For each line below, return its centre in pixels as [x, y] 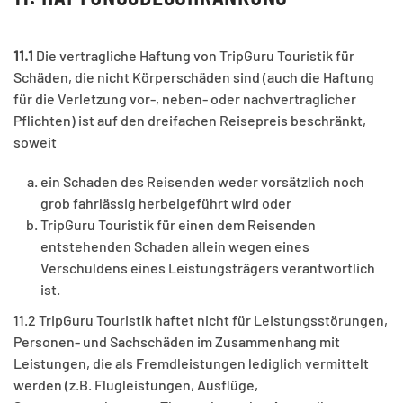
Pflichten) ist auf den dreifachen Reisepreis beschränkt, [190, 121]
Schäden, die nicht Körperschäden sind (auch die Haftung [194, 77]
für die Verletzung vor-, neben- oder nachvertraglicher [185, 99]
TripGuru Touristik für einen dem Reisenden [178, 225]
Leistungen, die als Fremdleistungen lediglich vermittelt [191, 363]
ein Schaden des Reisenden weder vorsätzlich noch [202, 182]
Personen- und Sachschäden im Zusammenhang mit [177, 342]
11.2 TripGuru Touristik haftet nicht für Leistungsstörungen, [201, 320]
